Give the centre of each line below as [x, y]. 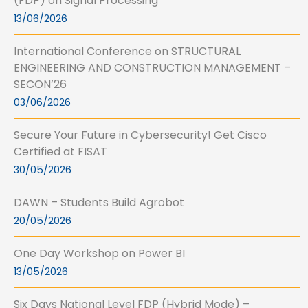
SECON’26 [40, 85]
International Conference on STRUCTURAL [127, 52]
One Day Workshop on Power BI [99, 254]
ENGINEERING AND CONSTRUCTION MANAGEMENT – [152, 68]
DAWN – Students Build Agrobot [99, 203]
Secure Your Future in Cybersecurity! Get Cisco [140, 135]
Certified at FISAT [60, 152]
